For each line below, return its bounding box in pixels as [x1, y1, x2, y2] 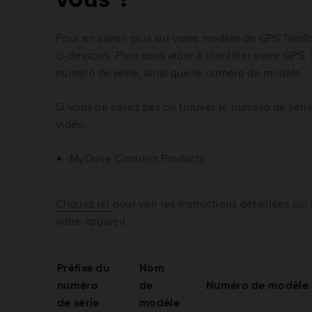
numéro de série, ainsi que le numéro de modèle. [56, 64, 305, 81]
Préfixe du [57, 263, 109, 274]
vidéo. [56, 116, 87, 132]
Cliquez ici [56, 195, 113, 212]
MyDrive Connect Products [70, 150, 205, 166]
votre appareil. [56, 212, 129, 229]
